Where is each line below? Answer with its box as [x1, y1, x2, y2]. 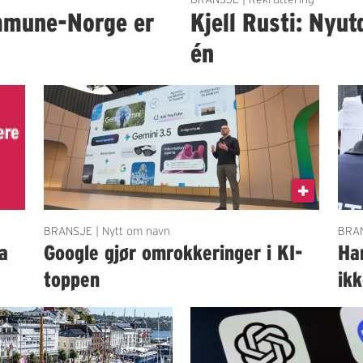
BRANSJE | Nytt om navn [43, 224, 170, 238]
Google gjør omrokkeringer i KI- [43, 241, 303, 265]
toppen [43, 267, 100, 292]
